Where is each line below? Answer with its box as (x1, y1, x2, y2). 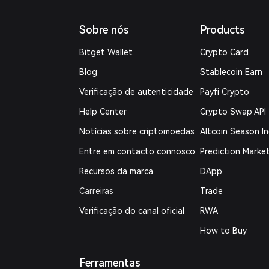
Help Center (79, 107, 127, 116)
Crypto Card (199, 47, 249, 57)
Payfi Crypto (199, 87, 249, 97)
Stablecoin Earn (199, 67, 262, 77)
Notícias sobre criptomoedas (79, 127, 195, 136)
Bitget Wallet (79, 47, 133, 57)
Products (199, 23, 245, 36)
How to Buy (199, 226, 247, 235)
